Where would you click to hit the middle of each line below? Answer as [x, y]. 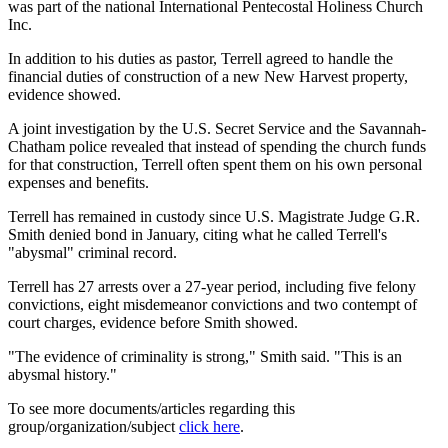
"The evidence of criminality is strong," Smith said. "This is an [205, 357]
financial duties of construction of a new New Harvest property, [208, 77]
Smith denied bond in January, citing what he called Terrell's [197, 235]
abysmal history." [62, 375]
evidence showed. [64, 95]
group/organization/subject [93, 427]
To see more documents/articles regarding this [151, 409]
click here [209, 427]
